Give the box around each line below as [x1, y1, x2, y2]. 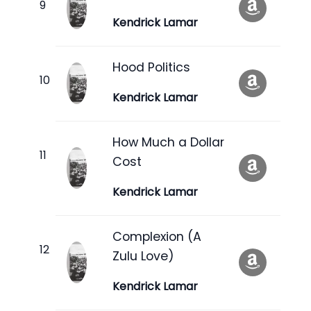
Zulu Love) [112, 247, 174, 264]
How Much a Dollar [112, 133, 224, 151]
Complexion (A [112, 228, 201, 245]
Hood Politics [112, 58, 190, 76]
